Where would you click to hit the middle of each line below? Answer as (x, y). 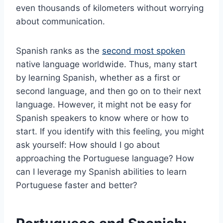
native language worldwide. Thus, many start (107, 64)
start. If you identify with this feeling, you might (110, 131)
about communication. (60, 21)
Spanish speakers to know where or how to (102, 118)
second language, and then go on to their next (109, 91)
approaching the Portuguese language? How (105, 158)
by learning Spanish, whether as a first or (98, 77)
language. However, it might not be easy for (104, 104)
